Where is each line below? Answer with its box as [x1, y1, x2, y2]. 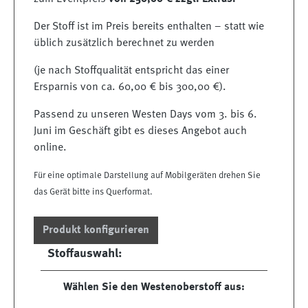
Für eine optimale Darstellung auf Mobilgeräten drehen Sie [34, 170, 261, 180]
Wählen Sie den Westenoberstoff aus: [63, 281, 245, 293]
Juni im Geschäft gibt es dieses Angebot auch [34, 125, 247, 137]
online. [34, 142, 67, 153]
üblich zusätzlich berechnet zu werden [34, 37, 214, 49]
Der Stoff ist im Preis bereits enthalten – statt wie [34, 21, 264, 32]
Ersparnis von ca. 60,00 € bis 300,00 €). [34, 81, 226, 93]
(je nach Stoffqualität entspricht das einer [34, 65, 229, 76]
